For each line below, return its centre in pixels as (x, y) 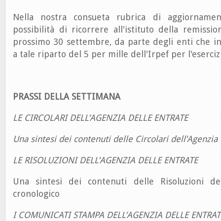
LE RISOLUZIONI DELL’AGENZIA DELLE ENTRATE (105, 160)
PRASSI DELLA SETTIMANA (69, 96)
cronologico (36, 194)
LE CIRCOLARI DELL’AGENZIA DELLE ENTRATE (100, 118)
